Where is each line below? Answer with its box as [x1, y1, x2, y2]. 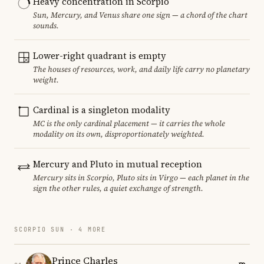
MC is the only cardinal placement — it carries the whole [33, 118, 225, 128]
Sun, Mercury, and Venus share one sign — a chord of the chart [33, 9, 247, 20]
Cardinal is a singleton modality [33, 103, 170, 116]
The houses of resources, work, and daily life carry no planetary [33, 64, 250, 74]
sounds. [33, 20, 59, 31]
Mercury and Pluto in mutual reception [33, 157, 202, 170]
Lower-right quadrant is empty [33, 49, 166, 62]
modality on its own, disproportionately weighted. [33, 128, 204, 139]
